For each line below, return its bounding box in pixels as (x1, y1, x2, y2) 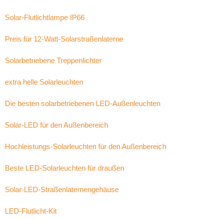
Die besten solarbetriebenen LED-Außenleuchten (5, 99, 160, 108)
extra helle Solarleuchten (5, 78, 83, 86)
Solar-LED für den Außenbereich (5, 121, 108, 129)
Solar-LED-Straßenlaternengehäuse (5, 185, 119, 194)
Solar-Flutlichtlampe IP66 (5, 13, 85, 22)
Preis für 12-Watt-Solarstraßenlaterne (5, 35, 123, 43)
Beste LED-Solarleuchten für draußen (5, 164, 124, 172)
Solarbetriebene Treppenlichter (5, 56, 102, 65)
